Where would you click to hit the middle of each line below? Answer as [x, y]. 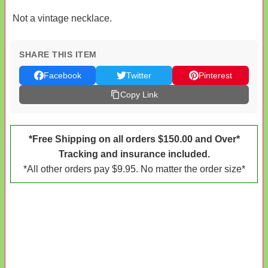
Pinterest [215, 75]
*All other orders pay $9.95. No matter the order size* [134, 169]
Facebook [62, 75]
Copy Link [139, 94]
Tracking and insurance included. [134, 154]
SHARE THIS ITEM [58, 54]
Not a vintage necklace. [62, 18]
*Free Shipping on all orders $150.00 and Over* [134, 139]
